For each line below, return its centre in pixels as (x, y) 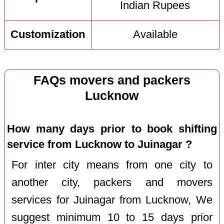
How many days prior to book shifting (112, 128)
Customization (48, 35)
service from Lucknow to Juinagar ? (100, 144)
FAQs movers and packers (112, 80)
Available (155, 35)
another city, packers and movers (112, 182)
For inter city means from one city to (112, 165)
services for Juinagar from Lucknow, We (112, 200)
